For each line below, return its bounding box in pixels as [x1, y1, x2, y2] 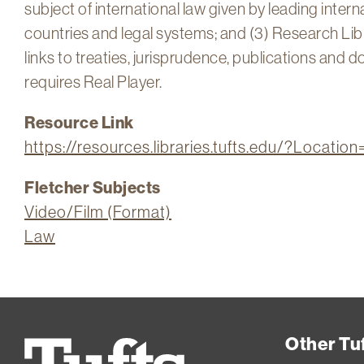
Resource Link [24, 111, 134, 132]
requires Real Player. [24, 71, 162, 92]
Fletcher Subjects [24, 176, 161, 197]
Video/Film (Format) [24, 201, 171, 222]
